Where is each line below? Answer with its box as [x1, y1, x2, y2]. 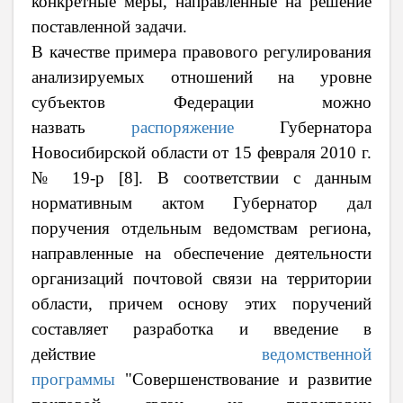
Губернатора [234, 117, 372, 137]
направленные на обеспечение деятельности [31, 243, 372, 263]
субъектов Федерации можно [31, 92, 372, 112]
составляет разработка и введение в [31, 318, 372, 338]
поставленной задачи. [31, 16, 187, 36]
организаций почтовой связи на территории [31, 268, 372, 288]
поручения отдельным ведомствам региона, [31, 218, 372, 237]
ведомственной [262, 344, 372, 363]
